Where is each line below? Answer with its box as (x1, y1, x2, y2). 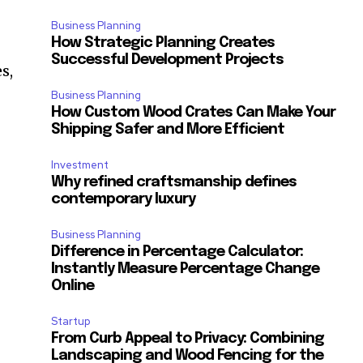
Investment (51, 158, 109, 173)
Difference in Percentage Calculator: (51, 245, 304, 260)
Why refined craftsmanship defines (51, 175, 297, 190)
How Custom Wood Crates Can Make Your (51, 105, 336, 121)
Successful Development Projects (51, 53, 284, 68)
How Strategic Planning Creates (51, 36, 275, 51)
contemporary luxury (51, 192, 196, 207)
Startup (51, 314, 91, 329)
